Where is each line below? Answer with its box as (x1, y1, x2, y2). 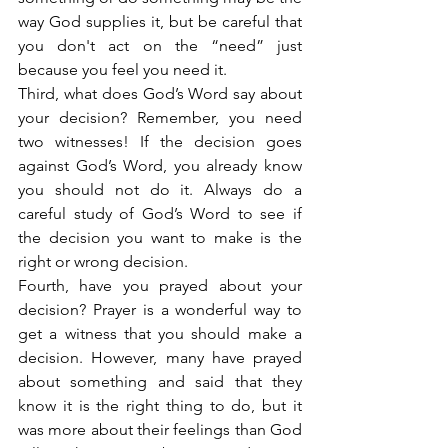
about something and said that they (18, 371, 302, 391)
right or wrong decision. (18, 251, 188, 271)
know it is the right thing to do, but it (18, 395, 302, 415)
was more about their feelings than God (18, 419, 302, 439)
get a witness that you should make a (18, 323, 302, 343)
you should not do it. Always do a (18, 179, 302, 199)
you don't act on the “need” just (18, 35, 302, 55)
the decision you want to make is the (18, 227, 302, 247)
